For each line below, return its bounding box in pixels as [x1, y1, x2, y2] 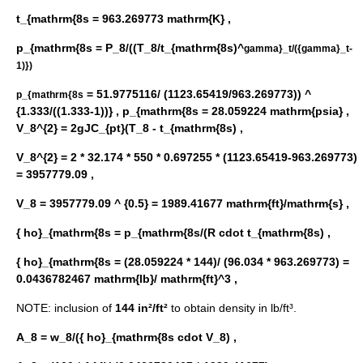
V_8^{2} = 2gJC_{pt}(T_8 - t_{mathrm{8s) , [16, 122, 243, 135]
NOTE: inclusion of [16, 301, 115, 315]
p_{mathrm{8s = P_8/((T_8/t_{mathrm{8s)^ [16, 41, 244, 55]
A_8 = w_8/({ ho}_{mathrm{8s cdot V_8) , [16, 331, 237, 344]
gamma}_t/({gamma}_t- [244, 43, 352, 54]
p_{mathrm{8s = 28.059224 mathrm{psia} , [122, 105, 349, 118]
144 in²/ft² [115, 301, 168, 315]
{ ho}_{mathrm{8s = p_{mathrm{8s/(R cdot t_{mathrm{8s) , [16, 226, 331, 240]
